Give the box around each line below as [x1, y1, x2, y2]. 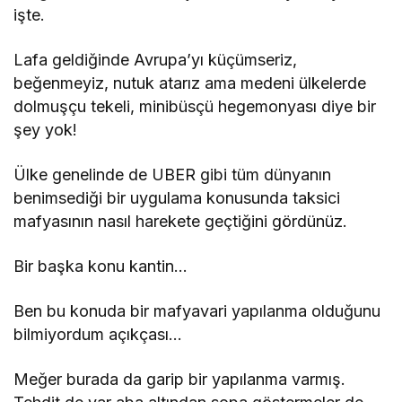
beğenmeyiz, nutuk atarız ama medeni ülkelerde [13, 73, 367, 92]
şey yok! [13, 119, 78, 139]
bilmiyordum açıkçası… [13, 324, 183, 344]
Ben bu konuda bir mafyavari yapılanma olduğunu [13, 301, 381, 320]
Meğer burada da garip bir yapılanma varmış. [13, 369, 346, 389]
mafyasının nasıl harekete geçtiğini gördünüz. [13, 211, 348, 231]
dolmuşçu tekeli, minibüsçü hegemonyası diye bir [13, 96, 377, 116]
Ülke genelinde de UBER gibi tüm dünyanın [13, 164, 332, 184]
